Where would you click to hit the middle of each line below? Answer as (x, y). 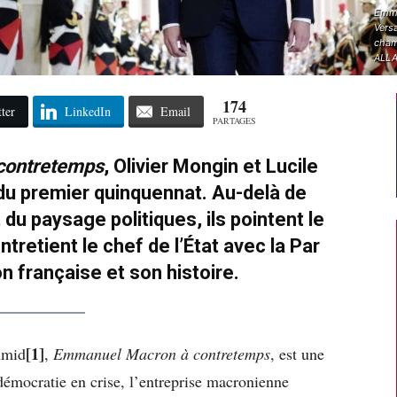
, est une (297, 353)
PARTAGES (234, 120)
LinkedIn (87, 111)
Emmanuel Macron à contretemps (162, 353)
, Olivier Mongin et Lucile (210, 166)
